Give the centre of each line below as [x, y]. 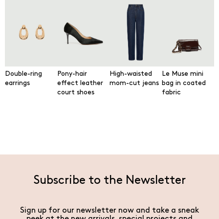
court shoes [76, 92]
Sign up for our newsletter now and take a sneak [109, 210]
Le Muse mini [183, 74]
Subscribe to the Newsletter [109, 180]
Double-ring [23, 74]
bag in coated [184, 83]
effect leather [80, 83]
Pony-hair [72, 74]
